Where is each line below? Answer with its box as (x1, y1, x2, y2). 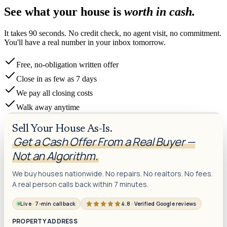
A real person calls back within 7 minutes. (12, 179, 148, 189)
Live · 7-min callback (20, 200, 76, 207)
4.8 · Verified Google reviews (121, 200, 197, 207)
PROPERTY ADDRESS (12, 216, 78, 225)
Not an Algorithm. (12, 148, 98, 164)
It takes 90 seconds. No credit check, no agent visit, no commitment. (4, 28, 221, 37)
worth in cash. (124, 5, 195, 18)
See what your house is (4, 5, 124, 18)
